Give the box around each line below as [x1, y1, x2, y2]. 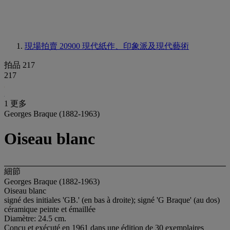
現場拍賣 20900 [25, 42, 82, 50]
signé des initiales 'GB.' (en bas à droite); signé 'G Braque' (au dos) [4, 195, 220, 204]
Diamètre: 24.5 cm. [4, 214, 66, 223]
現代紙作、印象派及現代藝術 [82, 42, 189, 50]
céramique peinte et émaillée [4, 204, 95, 214]
